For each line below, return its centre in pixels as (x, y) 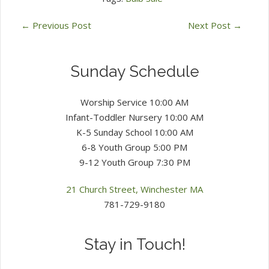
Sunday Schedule (134, 71)
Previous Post (61, 25)
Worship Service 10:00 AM (134, 102)
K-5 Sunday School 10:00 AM (134, 132)
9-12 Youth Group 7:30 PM (134, 162)
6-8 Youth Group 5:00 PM (134, 147)
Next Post (210, 25)
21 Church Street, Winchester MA (134, 189)
